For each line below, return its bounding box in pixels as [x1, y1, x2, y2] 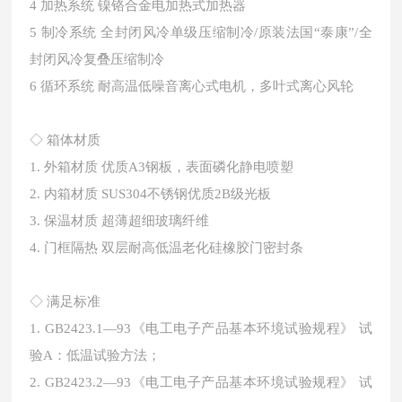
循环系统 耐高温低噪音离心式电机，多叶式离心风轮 [40, 79, 354, 93]
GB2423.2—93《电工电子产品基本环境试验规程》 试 [44, 375, 372, 389]
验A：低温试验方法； [30, 348, 162, 363]
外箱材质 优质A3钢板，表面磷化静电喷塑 [44, 160, 294, 174]
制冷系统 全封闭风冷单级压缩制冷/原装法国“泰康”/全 [40, 25, 372, 39]
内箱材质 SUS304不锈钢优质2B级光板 [44, 187, 272, 201]
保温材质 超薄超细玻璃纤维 [44, 214, 210, 228]
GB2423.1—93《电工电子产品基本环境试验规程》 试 [44, 321, 372, 336]
